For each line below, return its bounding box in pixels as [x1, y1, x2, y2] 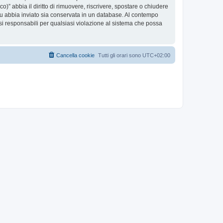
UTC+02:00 [142, 52, 170, 58]
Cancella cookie [56, 52, 95, 58]
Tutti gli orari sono [98, 52, 142, 58]
